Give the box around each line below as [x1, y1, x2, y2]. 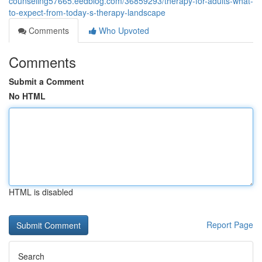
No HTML [9, 90, 46, 102]
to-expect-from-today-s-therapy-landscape [9, 6, 166, 18]
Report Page [206, 219, 253, 230]
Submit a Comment [9, 75, 84, 87]
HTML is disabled [9, 186, 73, 198]
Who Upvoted [96, 25, 149, 36]
